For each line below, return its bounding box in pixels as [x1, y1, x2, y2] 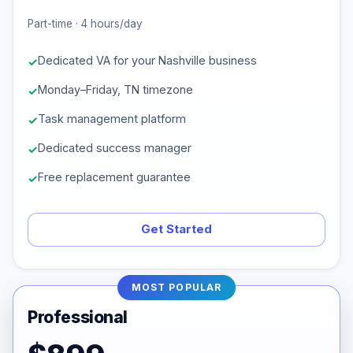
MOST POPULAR [132, 282, 221, 293]
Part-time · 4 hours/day [28, 17, 143, 30]
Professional [28, 307, 128, 327]
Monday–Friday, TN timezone [38, 83, 193, 96]
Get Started [141, 222, 212, 236]
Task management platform [38, 112, 186, 125]
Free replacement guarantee [38, 170, 191, 184]
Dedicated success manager [38, 141, 191, 154]
